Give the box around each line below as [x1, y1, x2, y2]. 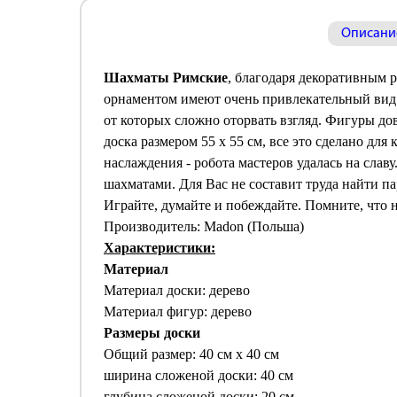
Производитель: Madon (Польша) [104, 219, 304, 234]
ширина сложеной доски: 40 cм [104, 368, 293, 383]
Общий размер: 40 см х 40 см [104, 346, 279, 362]
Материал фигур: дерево [104, 304, 252, 319]
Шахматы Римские [104, 70, 228, 85]
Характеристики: [104, 240, 215, 255]
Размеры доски [104, 325, 200, 340]
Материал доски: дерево [104, 283, 250, 298]
